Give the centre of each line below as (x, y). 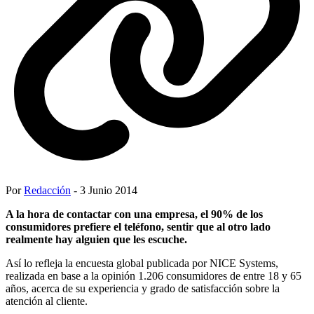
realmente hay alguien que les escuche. (96, 239)
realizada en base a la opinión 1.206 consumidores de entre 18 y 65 (153, 275)
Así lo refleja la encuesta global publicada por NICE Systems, (142, 263)
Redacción (47, 190)
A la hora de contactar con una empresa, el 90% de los (134, 214)
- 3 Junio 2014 (104, 190)
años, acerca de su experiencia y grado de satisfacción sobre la (143, 288)
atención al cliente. (47, 301)
